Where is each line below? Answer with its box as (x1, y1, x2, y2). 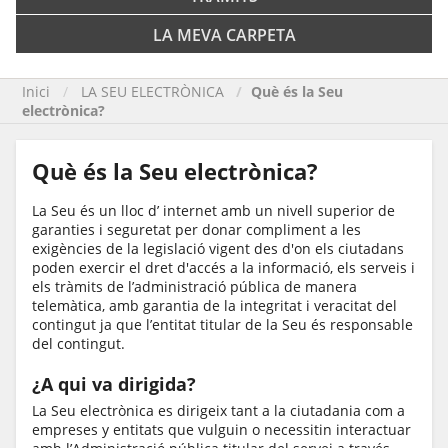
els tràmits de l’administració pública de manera (32, 277, 357, 297)
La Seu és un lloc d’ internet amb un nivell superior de (32, 201, 395, 221)
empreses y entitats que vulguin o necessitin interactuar (32, 420, 411, 440)
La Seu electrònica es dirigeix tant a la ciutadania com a (32, 401, 405, 421)
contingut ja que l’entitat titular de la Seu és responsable (32, 315, 413, 335)
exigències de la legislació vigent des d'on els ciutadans (32, 239, 404, 259)
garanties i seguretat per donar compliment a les (32, 220, 361, 240)
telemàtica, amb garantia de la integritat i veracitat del (32, 296, 397, 316)
